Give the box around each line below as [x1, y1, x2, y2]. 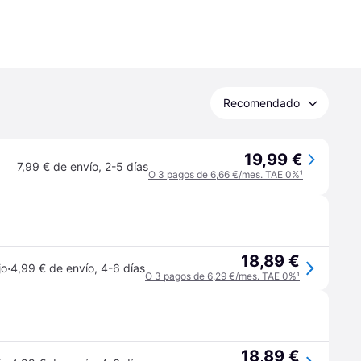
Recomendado [223, 96, 300, 110]
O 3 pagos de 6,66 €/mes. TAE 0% [148, 168, 300, 180]
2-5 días [105, 160, 148, 173]
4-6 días [101, 261, 145, 275]
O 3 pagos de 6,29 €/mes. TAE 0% [145, 270, 297, 282]
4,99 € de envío [10, 261, 94, 275]
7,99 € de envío [17, 160, 98, 173]
